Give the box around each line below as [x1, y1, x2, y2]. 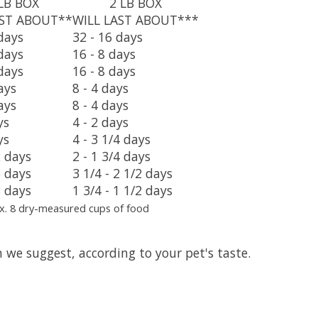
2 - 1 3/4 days [72, 147, 150, 165]
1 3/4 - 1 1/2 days [72, 181, 172, 199]
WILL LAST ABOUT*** [72, 11, 199, 28]
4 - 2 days [72, 113, 128, 131]
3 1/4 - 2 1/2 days [72, 164, 172, 182]
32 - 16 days [72, 28, 143, 45]
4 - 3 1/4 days [72, 130, 150, 148]
